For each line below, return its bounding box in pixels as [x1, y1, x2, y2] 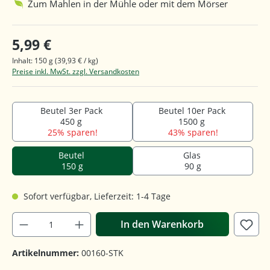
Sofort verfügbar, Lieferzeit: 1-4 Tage [21, 190, 171, 202]
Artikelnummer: [12, 246, 81, 259]
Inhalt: [12, 55, 34, 66]
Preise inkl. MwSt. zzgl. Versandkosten [12, 66, 139, 77]
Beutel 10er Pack [158, 104, 228, 116]
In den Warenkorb [121, 217, 204, 231]
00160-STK [81, 246, 124, 259]
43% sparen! [168, 126, 218, 138]
